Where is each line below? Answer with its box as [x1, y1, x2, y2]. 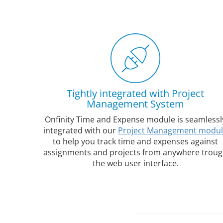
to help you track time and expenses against [53, 136, 218, 147]
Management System [87, 97, 184, 111]
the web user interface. [92, 158, 179, 169]
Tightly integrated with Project [67, 87, 204, 100]
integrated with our [43, 125, 118, 136]
